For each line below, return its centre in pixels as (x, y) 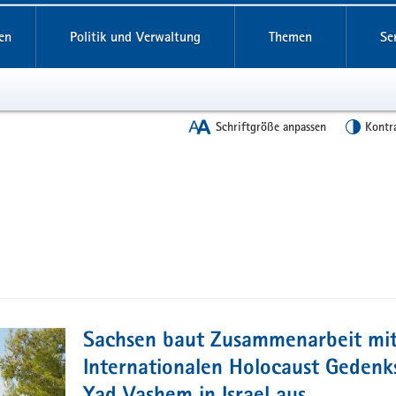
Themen (290, 37)
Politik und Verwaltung (135, 37)
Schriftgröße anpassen (271, 126)
